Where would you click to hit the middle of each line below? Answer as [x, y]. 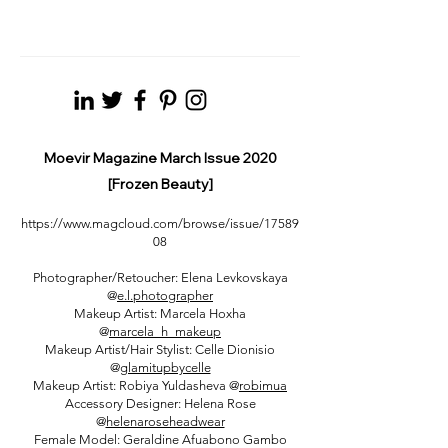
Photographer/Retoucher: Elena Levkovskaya [160, 277]
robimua [263, 385]
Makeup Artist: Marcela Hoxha [160, 313]
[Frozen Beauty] [160, 184]
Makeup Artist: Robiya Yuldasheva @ [136, 385]
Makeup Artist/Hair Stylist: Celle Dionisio [160, 349]
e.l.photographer [165, 295]
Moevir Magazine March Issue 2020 [160, 158]
